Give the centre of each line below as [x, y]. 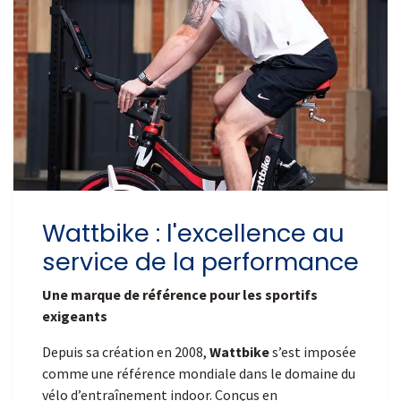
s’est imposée [313, 352]
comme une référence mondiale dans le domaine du [199, 374]
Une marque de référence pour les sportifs [180, 295]
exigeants [75, 316]
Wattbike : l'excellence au [193, 234]
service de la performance [200, 262]
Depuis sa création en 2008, [126, 352]
